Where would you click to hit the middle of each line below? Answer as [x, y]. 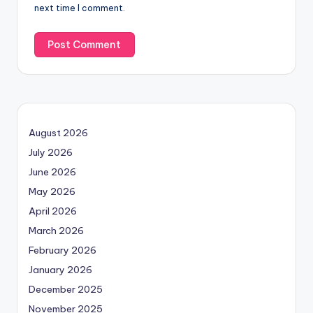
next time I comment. [80, 8]
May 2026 [52, 192]
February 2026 [63, 250]
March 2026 [56, 231]
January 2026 [60, 270]
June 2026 [52, 172]
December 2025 [66, 290]
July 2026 [51, 153]
